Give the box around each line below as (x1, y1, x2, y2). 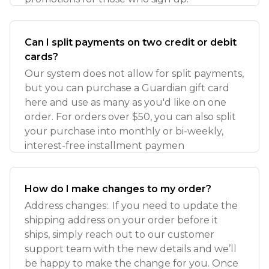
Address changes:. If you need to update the (25, 200, 238, 211)
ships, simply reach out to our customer (25, 229, 214, 240)
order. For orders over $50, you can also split (25, 111, 236, 122)
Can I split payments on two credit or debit (25, 37, 237, 48)
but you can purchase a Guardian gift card (25, 82, 229, 94)
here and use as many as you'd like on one (25, 97, 226, 108)
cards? (25, 51, 58, 62)
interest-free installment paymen (25, 140, 184, 151)
